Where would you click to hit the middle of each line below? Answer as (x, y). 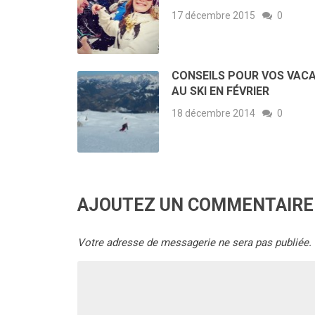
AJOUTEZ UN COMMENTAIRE (195, 205)
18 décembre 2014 (213, 114)
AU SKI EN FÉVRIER (220, 91)
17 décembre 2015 (213, 15)
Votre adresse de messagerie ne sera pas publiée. (194, 243)
